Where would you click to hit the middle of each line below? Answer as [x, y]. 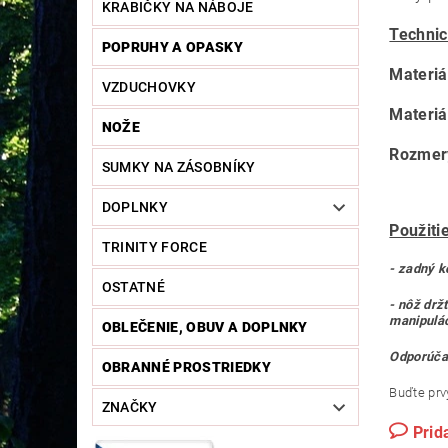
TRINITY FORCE [154, 247]
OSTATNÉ [133, 287]
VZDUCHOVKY [148, 87]
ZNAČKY [129, 407]
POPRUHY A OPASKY [172, 47]
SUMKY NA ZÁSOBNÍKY [178, 167]
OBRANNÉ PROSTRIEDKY [186, 367]
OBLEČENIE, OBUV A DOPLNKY [204, 327]
